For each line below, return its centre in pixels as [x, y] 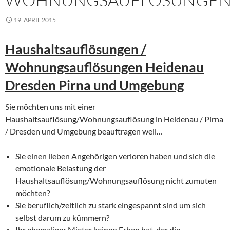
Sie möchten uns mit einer [50, 106]
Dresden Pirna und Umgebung [94, 85]
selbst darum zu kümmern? [62, 217]
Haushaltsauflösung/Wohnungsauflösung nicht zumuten [116, 180]
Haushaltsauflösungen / [76, 49]
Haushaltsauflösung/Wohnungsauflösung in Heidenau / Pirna [114, 119]
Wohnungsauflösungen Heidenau [104, 67]
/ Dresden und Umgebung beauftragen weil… [84, 131]
